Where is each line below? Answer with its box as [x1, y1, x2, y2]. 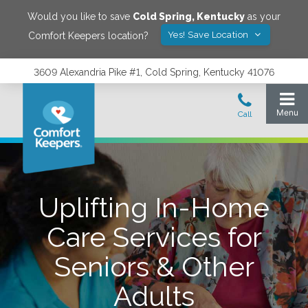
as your [245, 11, 280, 22]
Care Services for [46, 221, 262, 253]
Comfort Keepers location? [27, 30, 148, 41]
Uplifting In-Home [38, 191, 269, 223]
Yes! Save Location [167, 30, 252, 40]
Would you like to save [27, 11, 133, 22]
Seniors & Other [54, 250, 254, 283]
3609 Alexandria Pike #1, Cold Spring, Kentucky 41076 [34, 67, 274, 78]
